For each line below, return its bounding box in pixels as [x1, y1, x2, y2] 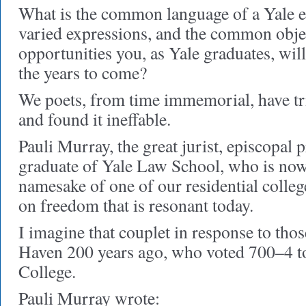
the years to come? [18, 61, 147, 84]
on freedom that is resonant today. [18, 193, 253, 217]
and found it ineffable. [18, 107, 171, 130]
